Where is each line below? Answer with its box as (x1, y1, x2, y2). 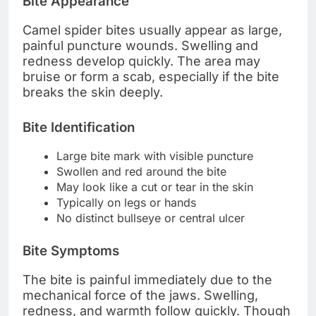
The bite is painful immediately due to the (23, 272, 272, 288)
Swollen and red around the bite (56, 164, 226, 179)
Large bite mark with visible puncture (56, 149, 253, 164)
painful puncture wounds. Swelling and (23, 37, 258, 53)
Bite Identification (23, 119, 135, 135)
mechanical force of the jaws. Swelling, (23, 288, 258, 303)
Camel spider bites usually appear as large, (23, 22, 282, 37)
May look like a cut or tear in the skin (56, 180, 253, 195)
